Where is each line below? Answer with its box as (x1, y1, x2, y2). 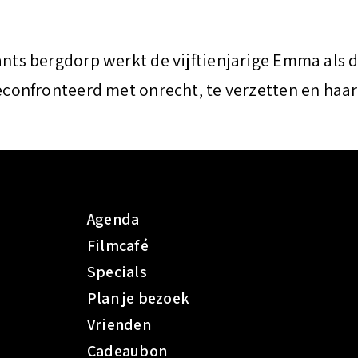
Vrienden (87, 314, 151, 335)
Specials (87, 261, 147, 282)
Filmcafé (87, 235, 149, 256)
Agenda (87, 209, 140, 229)
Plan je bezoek (87, 288, 190, 308)
